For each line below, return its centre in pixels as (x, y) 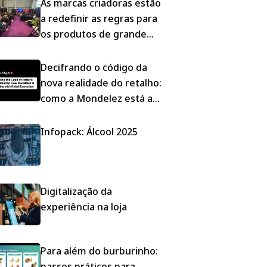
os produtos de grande (94, 34)
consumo (62, 49)
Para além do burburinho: (100, 251)
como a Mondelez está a (97, 98)
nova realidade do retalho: (101, 83)
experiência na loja (84, 207)
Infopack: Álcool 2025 (89, 131)
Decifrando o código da (94, 67)
